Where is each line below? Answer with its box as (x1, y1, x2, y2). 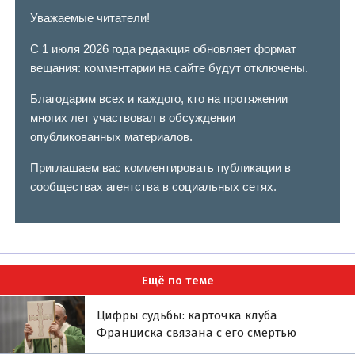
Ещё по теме (141, 273, 214, 288)
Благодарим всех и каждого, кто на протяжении (29, 92, 288, 106)
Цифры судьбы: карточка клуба (97, 308, 278, 323)
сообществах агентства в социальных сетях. (29, 180, 277, 194)
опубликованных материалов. (29, 130, 193, 144)
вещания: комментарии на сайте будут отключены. (29, 61, 308, 75)
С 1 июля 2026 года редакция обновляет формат (29, 42, 296, 56)
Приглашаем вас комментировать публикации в (29, 161, 291, 175)
